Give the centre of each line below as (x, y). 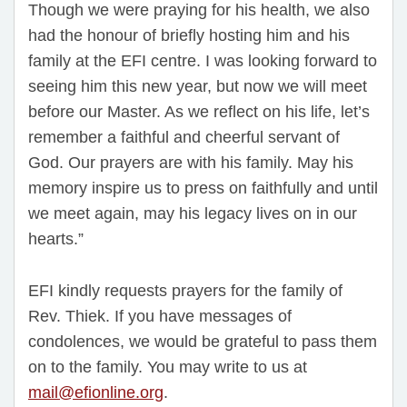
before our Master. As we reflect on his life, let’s (199, 111)
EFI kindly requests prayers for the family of (185, 290)
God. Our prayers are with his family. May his (191, 162)
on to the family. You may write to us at (168, 367)
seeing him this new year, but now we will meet (198, 86)
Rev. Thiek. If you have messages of (160, 316)
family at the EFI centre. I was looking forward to (203, 60)
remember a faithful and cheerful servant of (184, 137)
